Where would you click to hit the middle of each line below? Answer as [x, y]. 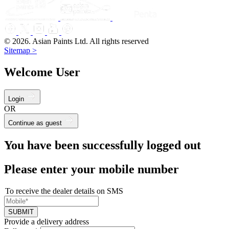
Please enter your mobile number [91, 169]
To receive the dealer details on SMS [64, 191]
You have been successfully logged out [102, 145]
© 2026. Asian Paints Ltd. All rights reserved [76, 41]
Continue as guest [36, 123]
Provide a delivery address [47, 221]
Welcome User [42, 72]
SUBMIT [21, 212]
